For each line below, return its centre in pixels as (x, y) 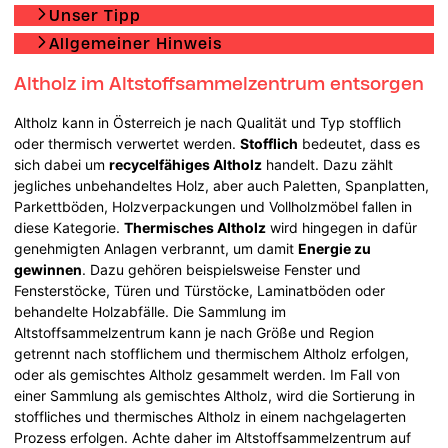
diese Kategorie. (69, 227)
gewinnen (48, 269)
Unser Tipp (95, 15)
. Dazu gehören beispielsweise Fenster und (222, 269)
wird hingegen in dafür (342, 227)
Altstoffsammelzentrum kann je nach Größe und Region (194, 332)
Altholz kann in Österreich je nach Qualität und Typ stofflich (208, 122)
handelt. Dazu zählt (328, 164)
